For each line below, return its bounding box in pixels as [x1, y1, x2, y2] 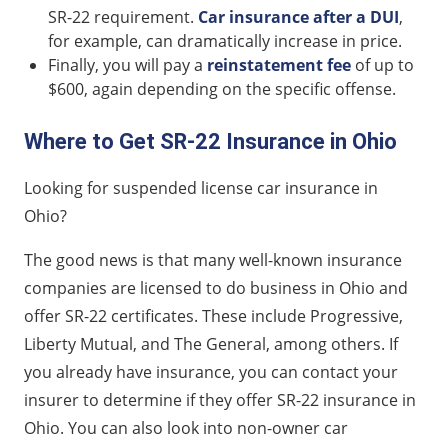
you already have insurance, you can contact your [24, 360, 398, 383]
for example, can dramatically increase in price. [48, 29, 402, 52]
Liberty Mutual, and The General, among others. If [24, 332, 398, 355]
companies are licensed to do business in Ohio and [24, 276, 408, 299]
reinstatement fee [207, 53, 351, 76]
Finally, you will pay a [48, 53, 207, 76]
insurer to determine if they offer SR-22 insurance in [24, 388, 416, 411]
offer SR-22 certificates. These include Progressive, [24, 304, 403, 327]
